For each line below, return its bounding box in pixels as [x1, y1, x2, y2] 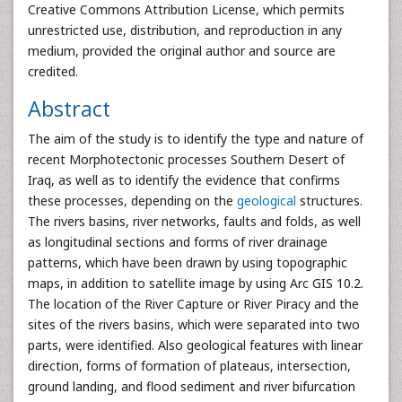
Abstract [28, 94, 110, 123]
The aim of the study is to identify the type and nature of [28, 130, 363, 147]
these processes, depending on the [28, 192, 237, 209]
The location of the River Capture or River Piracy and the [28, 295, 359, 312]
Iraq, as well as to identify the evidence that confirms [28, 171, 340, 188]
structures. [296, 192, 363, 209]
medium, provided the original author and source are [28, 42, 336, 59]
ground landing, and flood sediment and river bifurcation [28, 378, 355, 395]
